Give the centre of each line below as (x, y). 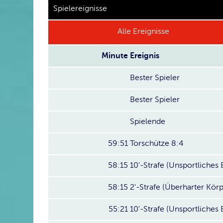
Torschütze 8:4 (157, 143)
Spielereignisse (80, 8)
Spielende (148, 121)
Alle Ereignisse (143, 31)
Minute (115, 56)
